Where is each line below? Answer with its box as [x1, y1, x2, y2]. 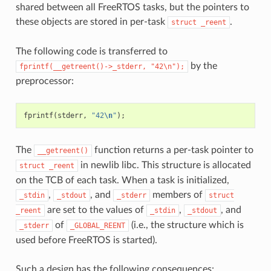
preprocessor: [15, 76, 74, 86]
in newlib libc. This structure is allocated [77, 160, 251, 170]
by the [188, 60, 217, 71]
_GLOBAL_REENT [70, 221, 125, 230]
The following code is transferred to [15, 46, 168, 56]
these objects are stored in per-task [15, 16, 168, 27]
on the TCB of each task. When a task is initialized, [15, 175, 229, 185]
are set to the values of [44, 204, 146, 215]
